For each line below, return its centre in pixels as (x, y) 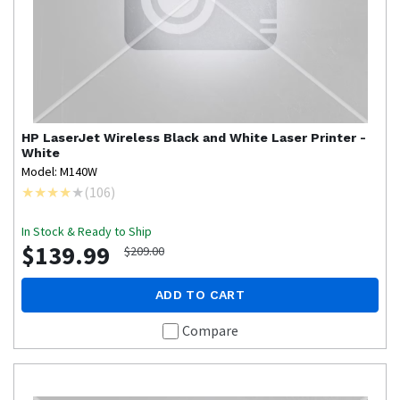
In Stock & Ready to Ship (87, 231)
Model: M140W (59, 171)
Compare (210, 330)
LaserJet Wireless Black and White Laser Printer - (204, 137)
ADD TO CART (200, 294)
